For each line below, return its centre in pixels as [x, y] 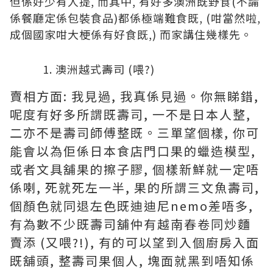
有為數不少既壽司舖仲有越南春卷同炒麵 [130, 224]
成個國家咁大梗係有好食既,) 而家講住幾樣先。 [131, 34]
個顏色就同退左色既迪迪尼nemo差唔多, [132, 206]
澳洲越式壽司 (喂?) [105, 69]
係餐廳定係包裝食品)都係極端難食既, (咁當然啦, [135, 18]
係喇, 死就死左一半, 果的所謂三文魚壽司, [135, 187]
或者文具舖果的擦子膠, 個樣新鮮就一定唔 [135, 169]
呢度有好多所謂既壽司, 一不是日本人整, [130, 114]
